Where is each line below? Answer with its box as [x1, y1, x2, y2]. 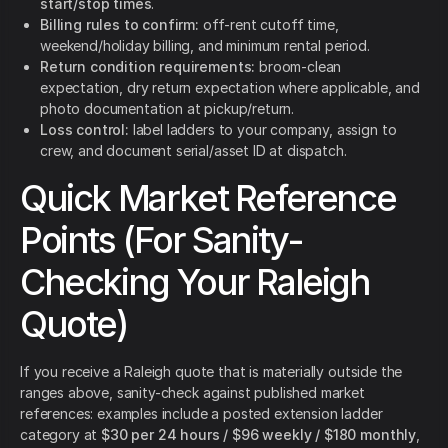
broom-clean [255, 58, 342, 76]
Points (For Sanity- [20, 218, 302, 263]
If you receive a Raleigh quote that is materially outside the [20, 363, 403, 381]
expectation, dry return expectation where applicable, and [40, 79, 420, 97]
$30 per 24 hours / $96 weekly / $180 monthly [101, 426, 417, 444]
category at [20, 426, 102, 444]
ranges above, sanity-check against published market [20, 384, 365, 402]
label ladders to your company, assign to [128, 121, 397, 139]
